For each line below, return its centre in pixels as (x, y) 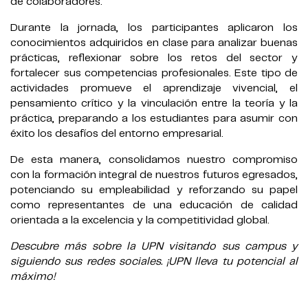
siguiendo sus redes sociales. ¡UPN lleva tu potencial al (154, 262)
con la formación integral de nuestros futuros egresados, (154, 175)
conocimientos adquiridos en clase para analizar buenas (154, 43)
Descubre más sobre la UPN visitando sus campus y (154, 247)
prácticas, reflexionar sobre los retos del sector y (154, 58)
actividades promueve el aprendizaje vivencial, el (154, 89)
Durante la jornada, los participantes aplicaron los (154, 28)
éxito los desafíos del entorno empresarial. (117, 134)
